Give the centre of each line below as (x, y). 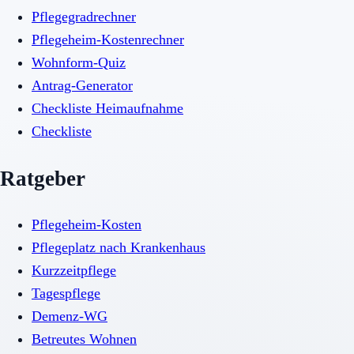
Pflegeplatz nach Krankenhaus (119, 248)
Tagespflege (66, 294)
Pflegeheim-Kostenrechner (108, 40)
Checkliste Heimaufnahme (107, 109)
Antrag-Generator (82, 86)
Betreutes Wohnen (84, 339)
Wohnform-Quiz (79, 63)
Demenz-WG (70, 316)
